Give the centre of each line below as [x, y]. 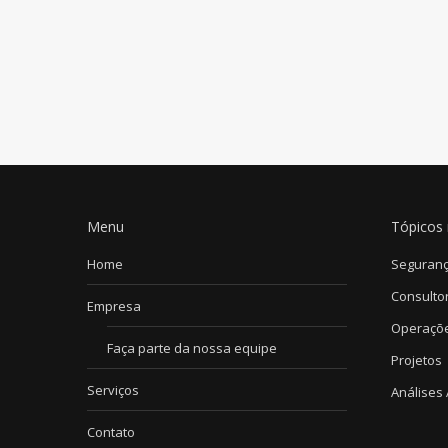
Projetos [416, 360]
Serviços [113, 390]
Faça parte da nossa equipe [192, 348]
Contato [111, 432]
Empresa [114, 306]
